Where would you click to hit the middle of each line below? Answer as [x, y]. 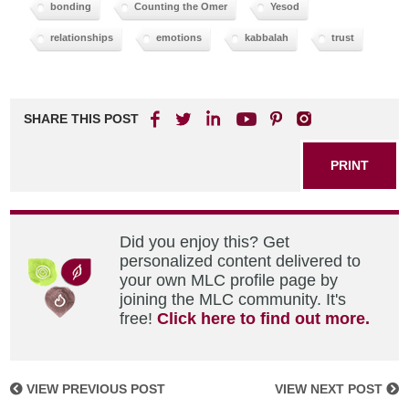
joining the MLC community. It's [233, 299]
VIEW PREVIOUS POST [94, 388]
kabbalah [267, 37]
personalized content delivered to [241, 261]
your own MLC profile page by [229, 280]
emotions [179, 37]
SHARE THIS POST [82, 118]
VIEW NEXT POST [330, 388]
